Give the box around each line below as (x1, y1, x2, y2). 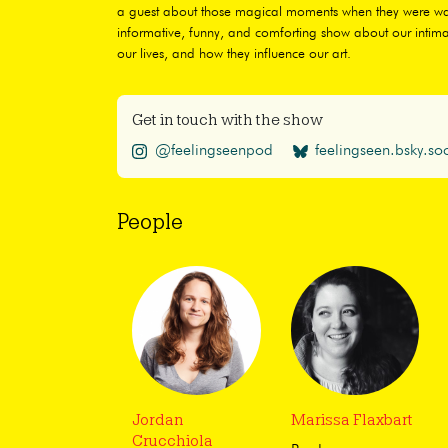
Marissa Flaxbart (290, 411, 413, 430)
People (117, 210, 183, 235)
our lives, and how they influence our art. (117, 47, 351, 62)
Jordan (132, 411, 184, 430)
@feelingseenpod (154, 143, 273, 160)
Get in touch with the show (132, 111, 323, 130)
